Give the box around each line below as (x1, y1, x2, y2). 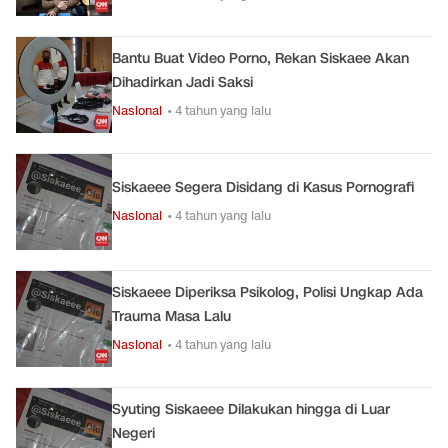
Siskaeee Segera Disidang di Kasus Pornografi (112, 178, 415, 197)
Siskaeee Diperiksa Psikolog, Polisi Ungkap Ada (112, 283, 423, 302)
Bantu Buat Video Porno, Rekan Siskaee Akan (112, 49, 409, 68)
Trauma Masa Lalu (112, 307, 231, 326)
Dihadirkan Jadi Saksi (112, 73, 253, 92)
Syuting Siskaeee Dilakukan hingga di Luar (112, 400, 390, 419)
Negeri (112, 424, 155, 443)
